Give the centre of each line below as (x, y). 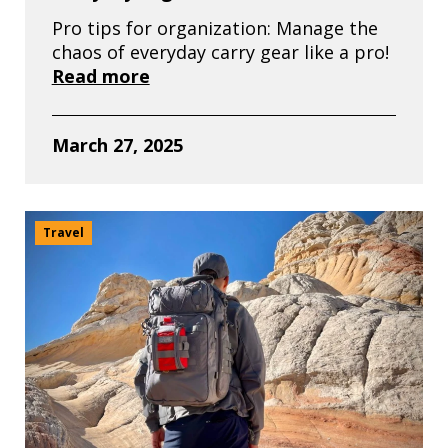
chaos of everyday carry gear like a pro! (220, 51)
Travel (63, 232)
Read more (100, 75)
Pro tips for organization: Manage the (214, 27)
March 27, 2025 (117, 145)
